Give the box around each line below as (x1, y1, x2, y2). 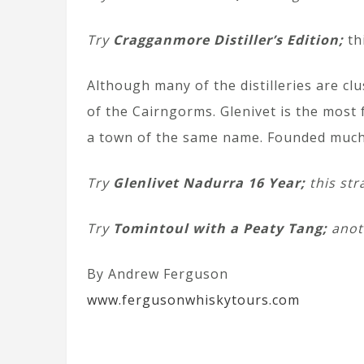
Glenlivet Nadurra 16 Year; (113, 174, 305, 192)
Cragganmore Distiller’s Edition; (109, 31, 344, 49)
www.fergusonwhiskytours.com (87, 291, 300, 309)
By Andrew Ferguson (87, 265, 228, 283)
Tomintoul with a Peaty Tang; (109, 219, 327, 237)
